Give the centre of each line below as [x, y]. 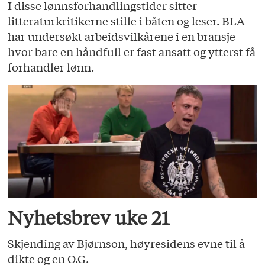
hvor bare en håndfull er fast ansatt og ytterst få [132, 52]
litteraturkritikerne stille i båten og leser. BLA [127, 21]
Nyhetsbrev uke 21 [89, 217]
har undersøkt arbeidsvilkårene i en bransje [122, 36]
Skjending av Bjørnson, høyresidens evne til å [127, 243]
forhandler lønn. [51, 67]
